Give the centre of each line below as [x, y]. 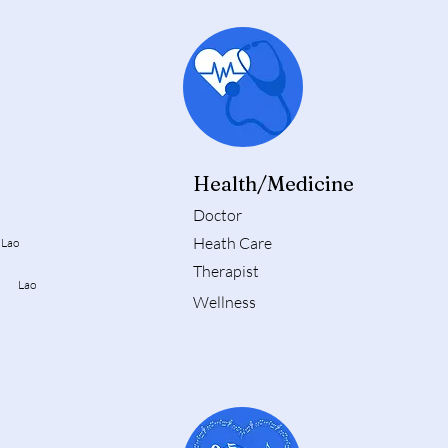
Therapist [226, 271]
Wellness [224, 302]
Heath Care [232, 243]
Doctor [217, 215]
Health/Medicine [273, 184]
